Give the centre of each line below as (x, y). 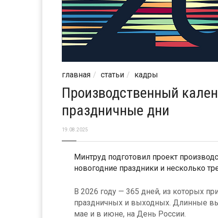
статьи (112, 75)
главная (76, 75)
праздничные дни (116, 110)
